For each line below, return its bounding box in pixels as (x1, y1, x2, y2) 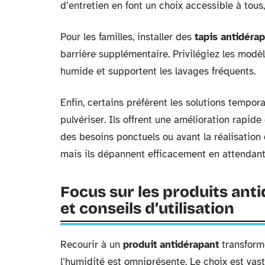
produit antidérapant (123, 238, 219, 251)
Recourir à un (60, 238, 123, 251)
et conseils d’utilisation (60, 199, 234, 218)
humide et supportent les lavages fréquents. (60, 65, 256, 78)
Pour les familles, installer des (60, 31, 195, 44)
